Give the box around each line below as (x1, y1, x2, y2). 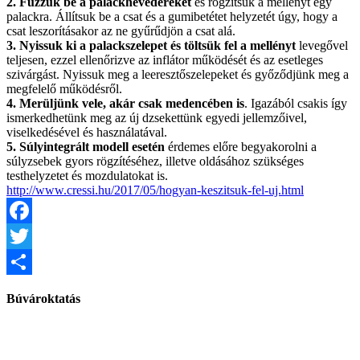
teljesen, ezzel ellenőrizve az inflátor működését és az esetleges (6, 52, 323, 67)
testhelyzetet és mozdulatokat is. (6, 168, 168, 182)
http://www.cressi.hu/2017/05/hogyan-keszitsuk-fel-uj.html (6, 182, 304, 197)
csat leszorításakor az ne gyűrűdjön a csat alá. (6, 23, 235, 38)
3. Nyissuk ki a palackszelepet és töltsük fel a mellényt (6, 38, 296, 52)
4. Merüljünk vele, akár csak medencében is (6, 96, 244, 110)
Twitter (6, 254, 43, 268)
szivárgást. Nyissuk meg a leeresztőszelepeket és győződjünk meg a (6, 67, 349, 81)
